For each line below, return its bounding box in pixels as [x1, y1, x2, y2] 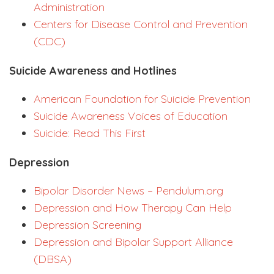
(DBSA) [34, 252, 72, 267]
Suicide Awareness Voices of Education [34, 109, 228, 124]
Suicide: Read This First [34, 126, 146, 141]
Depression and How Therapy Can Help [34, 201, 232, 215]
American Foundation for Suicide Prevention [34, 92, 251, 106]
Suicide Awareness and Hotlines [9, 64, 177, 78]
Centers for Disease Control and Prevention [34, 17, 248, 32]
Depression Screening [34, 218, 141, 232]
